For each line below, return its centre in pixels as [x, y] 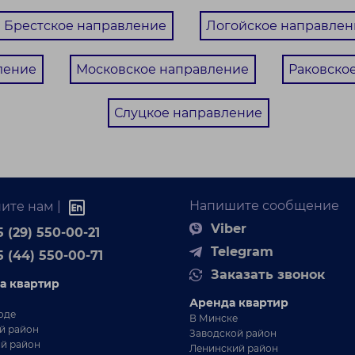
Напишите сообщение [264, 206]
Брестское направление [85, 26]
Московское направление [162, 69]
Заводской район [233, 333]
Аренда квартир [239, 303]
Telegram [242, 252]
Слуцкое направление [188, 113]
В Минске [214, 318]
